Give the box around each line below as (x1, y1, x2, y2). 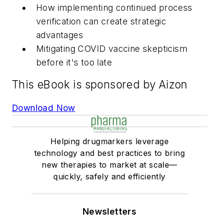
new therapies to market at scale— (42, 159, 177, 170)
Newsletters (82, 206, 137, 217)
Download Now (12, 102, 75, 113)
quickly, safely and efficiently (53, 171, 166, 181)
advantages (36, 29, 84, 40)
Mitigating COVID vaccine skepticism (36, 43, 187, 54)
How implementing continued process (36, 2, 193, 13)
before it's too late (36, 57, 112, 67)
